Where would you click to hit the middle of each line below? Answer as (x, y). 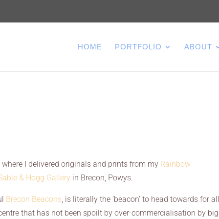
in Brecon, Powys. (102, 178)
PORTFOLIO (138, 47)
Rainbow (176, 164)
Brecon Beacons (34, 199)
